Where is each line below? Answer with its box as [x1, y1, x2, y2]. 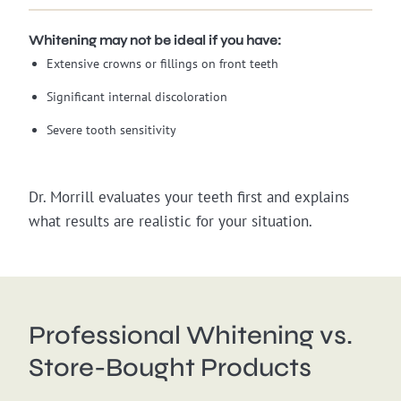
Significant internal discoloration [47, 89, 228, 106]
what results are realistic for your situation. [29, 210, 312, 231]
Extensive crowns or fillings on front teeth [47, 55, 279, 73]
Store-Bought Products [29, 351, 311, 383]
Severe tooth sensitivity [47, 122, 177, 139]
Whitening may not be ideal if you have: [29, 31, 281, 48]
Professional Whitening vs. [29, 319, 353, 351]
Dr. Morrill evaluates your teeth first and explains [29, 186, 349, 207]
